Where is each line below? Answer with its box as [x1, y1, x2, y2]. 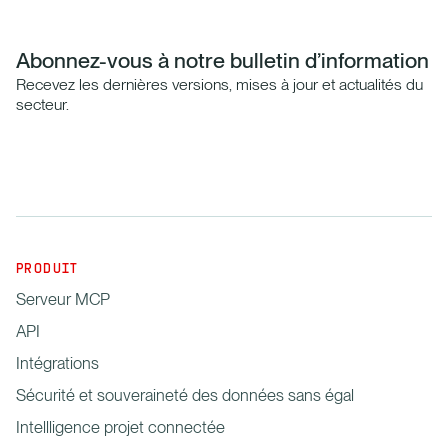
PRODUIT [16, 260, 79, 280]
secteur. [16, 94, 69, 114]
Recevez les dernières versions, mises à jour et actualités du [16, 74, 423, 94]
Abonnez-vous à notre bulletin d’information [16, 46, 429, 73]
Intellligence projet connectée [16, 417, 225, 438]
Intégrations [16, 353, 99, 374]
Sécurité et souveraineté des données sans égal [16, 385, 354, 406]
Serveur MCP [16, 289, 110, 310]
